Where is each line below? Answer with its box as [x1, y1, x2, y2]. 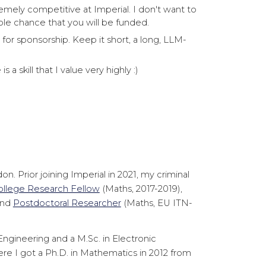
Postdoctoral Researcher [12, 198, 121, 208]
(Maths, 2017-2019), [99, 183, 182, 194]
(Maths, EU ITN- [121, 198, 192, 208]
